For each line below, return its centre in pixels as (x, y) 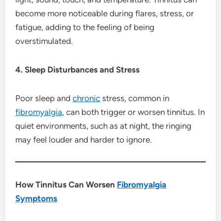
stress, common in (135, 98)
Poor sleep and (44, 98)
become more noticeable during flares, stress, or (105, 13)
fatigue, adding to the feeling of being (85, 27)
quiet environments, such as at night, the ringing (104, 126)
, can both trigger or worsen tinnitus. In (134, 112)
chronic (87, 98)
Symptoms (37, 198)
